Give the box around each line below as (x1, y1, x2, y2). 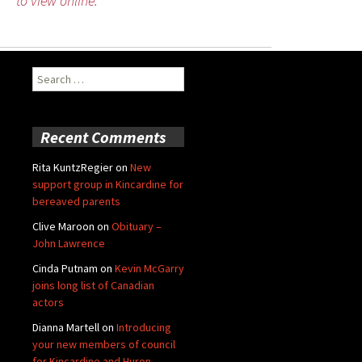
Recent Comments (40, 126, 166, 147)
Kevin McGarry (115, 260, 184, 276)
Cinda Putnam (32, 260, 98, 276)
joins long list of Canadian (32, 277, 154, 293)
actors (32, 294, 64, 309)
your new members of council (32, 336, 175, 351)
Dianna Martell (32, 319, 99, 335)
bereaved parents (32, 193, 120, 208)
